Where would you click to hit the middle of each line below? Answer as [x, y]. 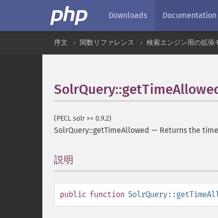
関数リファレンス [107, 43]
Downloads [128, 15]
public [73, 194]
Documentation [190, 15]
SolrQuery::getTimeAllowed [102, 130]
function [107, 194]
